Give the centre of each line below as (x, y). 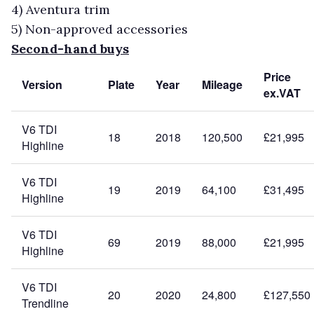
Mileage (222, 84)
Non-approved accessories (107, 29)
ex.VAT (282, 93)
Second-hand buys (70, 48)
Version (42, 84)
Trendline (46, 303)
